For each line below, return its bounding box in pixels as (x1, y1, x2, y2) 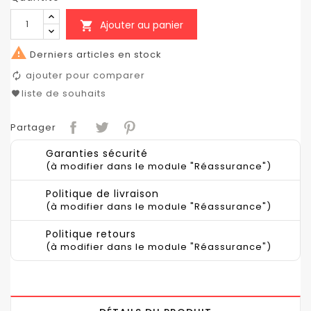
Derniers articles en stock (27, 47, 162, 61)
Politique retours (46, 227, 136, 242)
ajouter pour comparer (26, 68, 145, 82)
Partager (10, 121, 56, 135)
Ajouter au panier (100, 17, 183, 32)
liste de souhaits (22, 86, 106, 100)
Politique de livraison (46, 187, 159, 201)
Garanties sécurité (46, 146, 148, 161)
